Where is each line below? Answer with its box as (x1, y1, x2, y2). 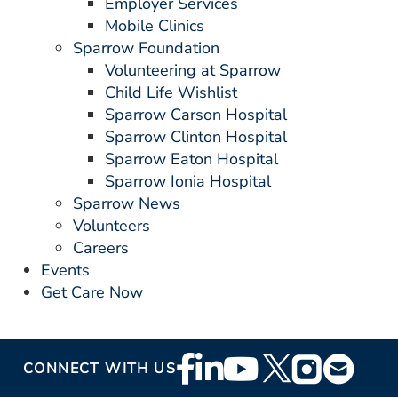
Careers (73, 237, 129, 259)
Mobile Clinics (105, 15, 204, 36)
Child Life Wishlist (105, 82, 237, 103)
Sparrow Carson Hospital (105, 104, 287, 125)
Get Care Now (41, 282, 143, 303)
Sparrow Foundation (73, 37, 219, 59)
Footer (176, 349, 237, 378)
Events (41, 259, 90, 281)
